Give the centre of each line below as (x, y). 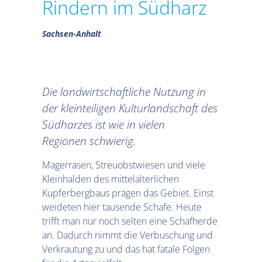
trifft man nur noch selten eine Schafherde (130, 221)
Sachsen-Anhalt (72, 33)
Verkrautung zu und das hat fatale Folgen (126, 249)
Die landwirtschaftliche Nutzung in (124, 91)
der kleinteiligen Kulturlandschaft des (130, 108)
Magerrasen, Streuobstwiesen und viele (124, 165)
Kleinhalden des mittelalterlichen (111, 179)
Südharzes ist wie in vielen (104, 124)
